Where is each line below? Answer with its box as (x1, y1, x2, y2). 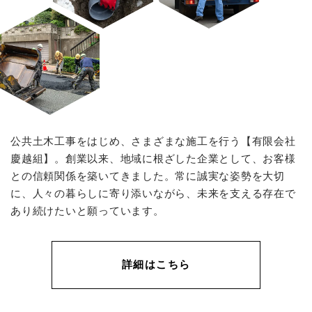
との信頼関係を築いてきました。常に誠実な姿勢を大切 (10, 171, 285, 182)
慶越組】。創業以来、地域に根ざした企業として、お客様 (10, 153, 296, 165)
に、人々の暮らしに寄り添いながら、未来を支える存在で (10, 188, 296, 200)
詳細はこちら (121, 259, 191, 271)
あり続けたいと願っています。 (10, 205, 164, 217)
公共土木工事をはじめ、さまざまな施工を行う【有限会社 (10, 136, 296, 148)
